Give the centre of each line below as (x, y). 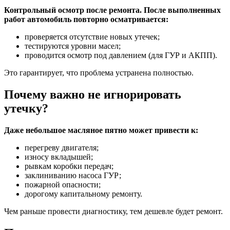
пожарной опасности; (63, 185)
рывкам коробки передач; (69, 166)
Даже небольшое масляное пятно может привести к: (101, 130)
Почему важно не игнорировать (93, 95)
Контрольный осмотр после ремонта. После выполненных (112, 10)
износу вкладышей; (59, 157)
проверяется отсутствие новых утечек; (92, 37)
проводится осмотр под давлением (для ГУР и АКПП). (121, 55)
